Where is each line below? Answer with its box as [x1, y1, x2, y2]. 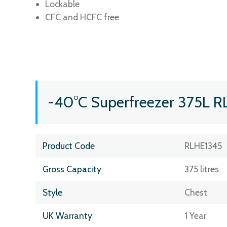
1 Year [184, 210, 206, 221]
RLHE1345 [184, 140, 222, 151]
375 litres [184, 163, 219, 174]
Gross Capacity [43, 163, 101, 174]
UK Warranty [43, 210, 92, 221]
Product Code [43, 140, 95, 151]
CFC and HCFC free [45, 11, 120, 22]
